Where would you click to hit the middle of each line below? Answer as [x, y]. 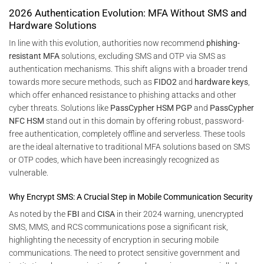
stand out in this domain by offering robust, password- [144, 121]
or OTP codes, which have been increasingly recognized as [114, 160]
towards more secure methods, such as [81, 82]
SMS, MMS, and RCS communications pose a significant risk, [118, 227]
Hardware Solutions [53, 26]
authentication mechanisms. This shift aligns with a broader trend [128, 69]
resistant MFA [34, 56]
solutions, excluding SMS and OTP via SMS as [143, 56]
